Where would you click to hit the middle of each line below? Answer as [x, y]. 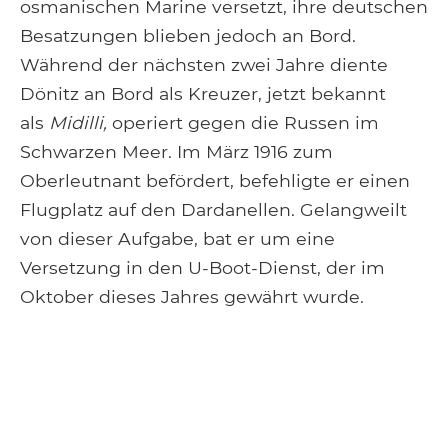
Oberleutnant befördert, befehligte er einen [215, 180]
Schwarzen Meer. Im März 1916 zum [176, 151]
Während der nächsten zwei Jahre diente [204, 64]
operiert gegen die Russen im [245, 122]
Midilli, [80, 122]
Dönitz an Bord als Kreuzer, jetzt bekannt [203, 93]
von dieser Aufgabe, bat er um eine [177, 238]
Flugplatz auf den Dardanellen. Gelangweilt [213, 209]
